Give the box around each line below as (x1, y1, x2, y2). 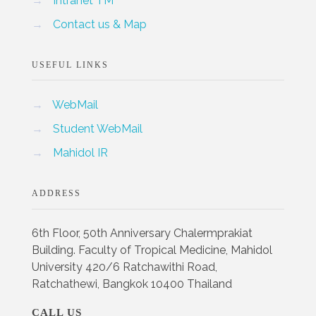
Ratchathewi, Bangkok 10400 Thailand (32, 277, 232, 291)
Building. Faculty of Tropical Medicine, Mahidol (32, 243, 272, 257)
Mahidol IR (53, 145, 108, 159)
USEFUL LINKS (32, 59, 109, 70)
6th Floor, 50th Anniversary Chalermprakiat (32, 226, 253, 241)
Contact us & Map (53, 17, 147, 31)
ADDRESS (32, 188, 81, 198)
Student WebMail (53, 121, 142, 135)
